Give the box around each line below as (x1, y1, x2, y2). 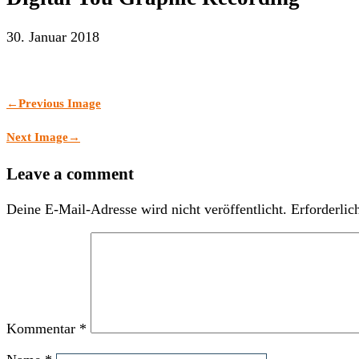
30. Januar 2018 (6, 28, 103, 45)
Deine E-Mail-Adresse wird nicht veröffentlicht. (6, 200, 287, 217)
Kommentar (6, 320, 79, 337)
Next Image (6, 130, 68, 143)
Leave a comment (6, 163, 134, 184)
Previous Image (18, 96, 101, 110)
